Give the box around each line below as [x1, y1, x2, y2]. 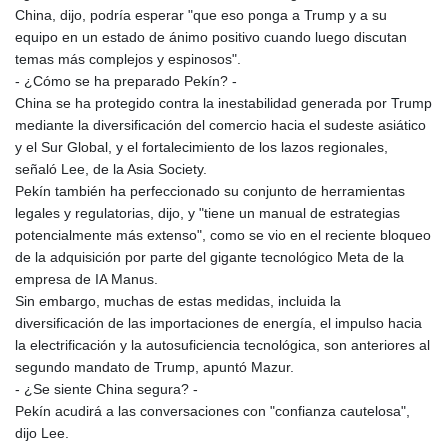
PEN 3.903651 [221, 175, 310, 192]
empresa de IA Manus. [15, 271, 158, 288]
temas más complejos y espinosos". [15, 51, 241, 68]
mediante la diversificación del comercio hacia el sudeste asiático [15, 117, 426, 134]
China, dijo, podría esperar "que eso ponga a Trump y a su [15, 7, 387, 24]
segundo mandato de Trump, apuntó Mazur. [15, 359, 294, 376]
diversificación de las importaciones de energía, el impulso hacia [15, 315, 422, 332]
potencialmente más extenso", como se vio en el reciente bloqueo [15, 227, 431, 244]
